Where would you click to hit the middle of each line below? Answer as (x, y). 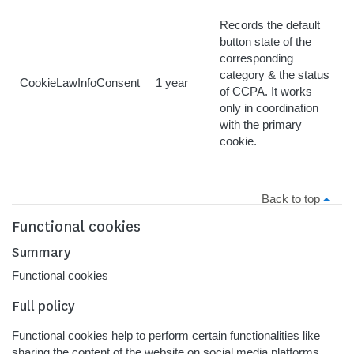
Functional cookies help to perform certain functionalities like (166, 336)
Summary (41, 252)
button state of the (265, 42)
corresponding (256, 58)
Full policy (43, 306)
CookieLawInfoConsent (80, 83)
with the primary (261, 125)
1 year (172, 83)
